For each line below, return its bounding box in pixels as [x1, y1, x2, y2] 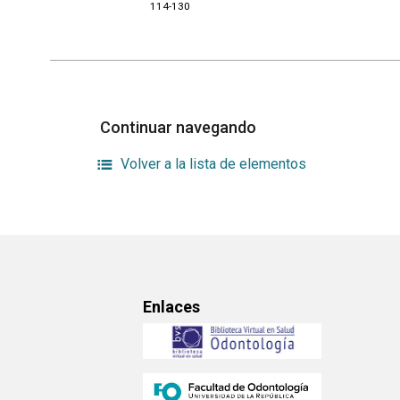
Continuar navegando [100, 117, 260, 137]
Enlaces [143, 297, 200, 317]
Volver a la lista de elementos [121, 154, 307, 172]
